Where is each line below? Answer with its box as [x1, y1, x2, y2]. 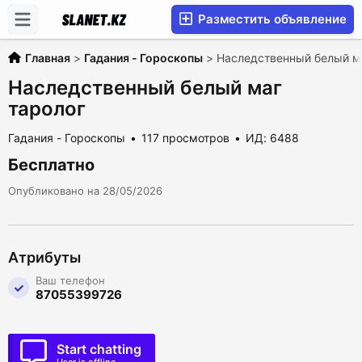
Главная [25, 51, 70, 65]
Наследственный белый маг [8, 76, 282, 99]
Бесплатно [8, 155, 95, 175]
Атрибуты [8, 249, 81, 266]
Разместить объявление [195, 11, 347, 27]
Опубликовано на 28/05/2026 [8, 184, 162, 197]
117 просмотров [141, 131, 229, 145]
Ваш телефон [36, 274, 105, 287]
